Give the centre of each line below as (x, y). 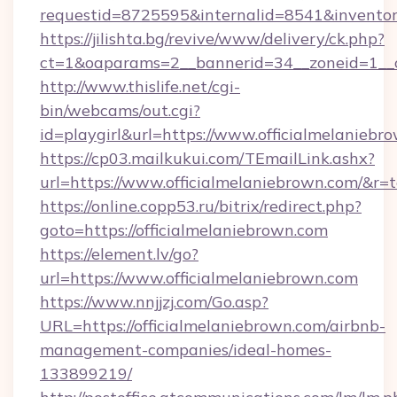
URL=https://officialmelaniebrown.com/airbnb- (213, 326)
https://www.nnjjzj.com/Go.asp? (154, 302)
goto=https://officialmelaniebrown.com (184, 230)
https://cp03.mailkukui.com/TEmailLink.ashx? (207, 158)
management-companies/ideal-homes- (186, 350)
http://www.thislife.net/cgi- (140, 86)
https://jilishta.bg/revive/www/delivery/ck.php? (212, 39)
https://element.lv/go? (119, 254)
